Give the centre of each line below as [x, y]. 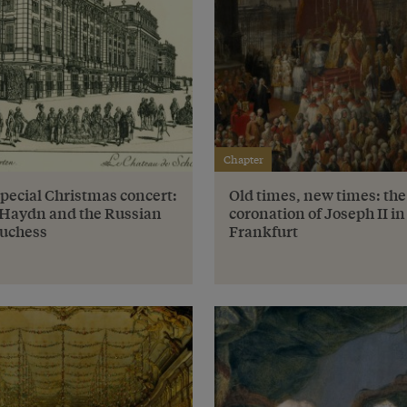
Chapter [243, 159]
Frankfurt [263, 231]
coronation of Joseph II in [317, 213]
